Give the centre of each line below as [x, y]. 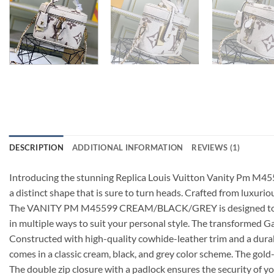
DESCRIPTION [36, 147]
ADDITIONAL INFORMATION [128, 147]
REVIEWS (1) [216, 147]
